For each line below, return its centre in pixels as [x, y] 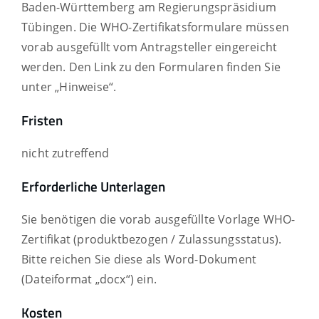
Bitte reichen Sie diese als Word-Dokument [139, 260]
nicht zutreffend [66, 153]
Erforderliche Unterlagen [93, 186]
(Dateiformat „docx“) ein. [89, 279]
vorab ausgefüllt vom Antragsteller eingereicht [150, 47]
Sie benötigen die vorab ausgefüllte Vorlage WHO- [158, 220]
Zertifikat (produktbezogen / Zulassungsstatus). [152, 240]
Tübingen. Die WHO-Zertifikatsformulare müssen [156, 27]
